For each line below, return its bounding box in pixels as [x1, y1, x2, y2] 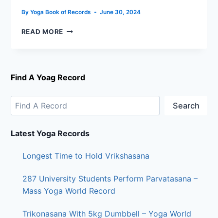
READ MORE [21, 27, 63, 36]
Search [172, 100, 200, 110]
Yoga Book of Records [30, 8, 91, 16]
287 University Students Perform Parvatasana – [22, 173, 198, 183]
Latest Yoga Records [10, 128, 90, 139]
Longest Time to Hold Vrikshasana [22, 151, 149, 161]
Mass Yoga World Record [22, 185, 115, 196]
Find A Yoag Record [10, 73, 85, 83]
